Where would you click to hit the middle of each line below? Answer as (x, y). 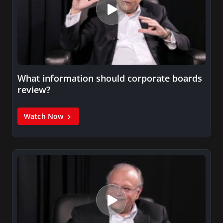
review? (34, 90)
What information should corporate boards (110, 78)
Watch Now (45, 116)
